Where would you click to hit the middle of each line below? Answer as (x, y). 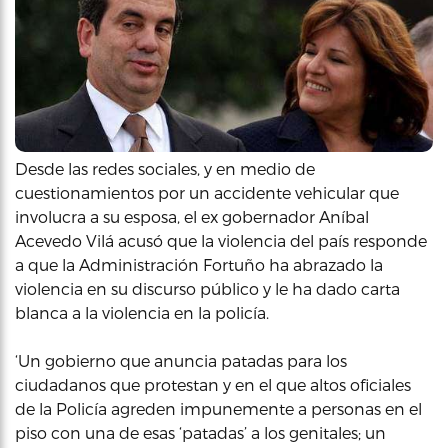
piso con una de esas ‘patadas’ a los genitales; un (200, 432)
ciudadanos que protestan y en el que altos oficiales (213, 384)
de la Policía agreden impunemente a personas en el (218, 408)
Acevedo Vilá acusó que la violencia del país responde (221, 240)
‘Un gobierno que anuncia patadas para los (181, 360)
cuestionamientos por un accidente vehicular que (207, 192)
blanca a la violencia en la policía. (142, 312)
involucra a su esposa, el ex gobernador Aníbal (192, 216)
